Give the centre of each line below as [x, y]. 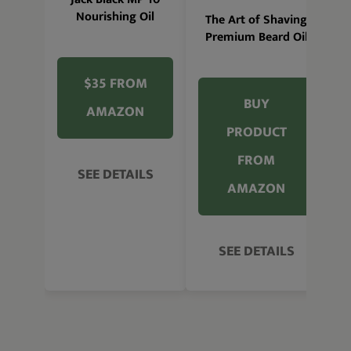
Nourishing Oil [116, 17]
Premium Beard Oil [256, 37]
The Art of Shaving [257, 20]
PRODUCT [256, 132]
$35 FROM [115, 84]
